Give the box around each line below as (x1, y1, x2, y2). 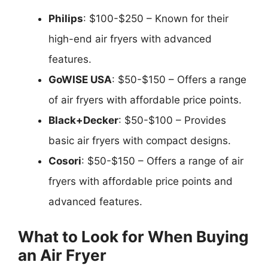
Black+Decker (48, 114, 118, 126)
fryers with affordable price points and (48, 175, 233, 187)
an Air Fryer (18, 245, 106, 264)
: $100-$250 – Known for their (83, 13, 229, 25)
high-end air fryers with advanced (48, 33, 212, 45)
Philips (48, 13, 83, 25)
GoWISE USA (48, 74, 112, 86)
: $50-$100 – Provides (118, 114, 226, 126)
